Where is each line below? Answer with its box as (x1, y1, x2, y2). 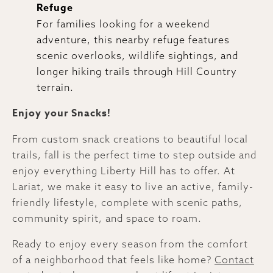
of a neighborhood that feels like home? (12, 253, 214, 266)
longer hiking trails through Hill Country (37, 65, 237, 77)
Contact (214, 253, 254, 266)
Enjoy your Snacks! (12, 105, 111, 121)
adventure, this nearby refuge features (37, 33, 230, 46)
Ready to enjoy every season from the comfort (12, 237, 248, 250)
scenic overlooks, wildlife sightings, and (37, 49, 238, 62)
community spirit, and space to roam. (12, 211, 202, 224)
